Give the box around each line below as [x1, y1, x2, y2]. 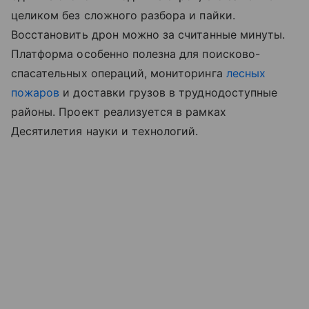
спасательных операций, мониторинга [11, 66, 226, 81]
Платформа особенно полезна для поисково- [11, 47, 260, 61]
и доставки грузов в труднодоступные [59, 86, 278, 100]
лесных [226, 66, 266, 81]
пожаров [11, 86, 60, 100]
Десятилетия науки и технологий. [11, 124, 199, 139]
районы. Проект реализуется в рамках [11, 105, 226, 119]
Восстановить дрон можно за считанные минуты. [11, 28, 286, 42]
